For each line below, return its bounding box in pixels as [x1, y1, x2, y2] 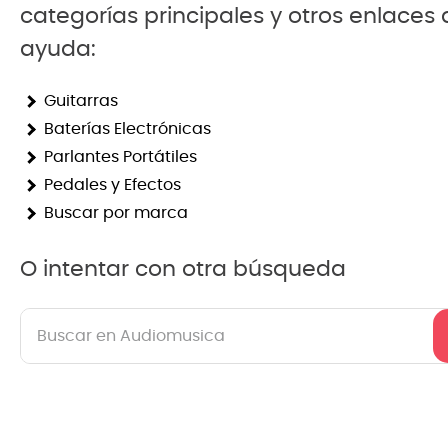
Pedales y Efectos [44, 176, 181, 193]
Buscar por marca [44, 204, 188, 221]
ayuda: [20, 37, 96, 60]
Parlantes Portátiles [44, 148, 197, 165]
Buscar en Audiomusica [19, 307, 207, 324]
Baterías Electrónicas [44, 120, 211, 137]
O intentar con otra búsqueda [20, 257, 346, 280]
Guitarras [44, 92, 118, 109]
